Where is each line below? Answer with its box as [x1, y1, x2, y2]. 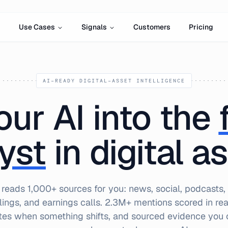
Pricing [188, 22, 213, 32]
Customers [133, 22, 170, 32]
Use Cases [18, 22, 55, 32]
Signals [81, 22, 107, 32]
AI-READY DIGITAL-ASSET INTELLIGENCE [43, 77, 185, 84]
